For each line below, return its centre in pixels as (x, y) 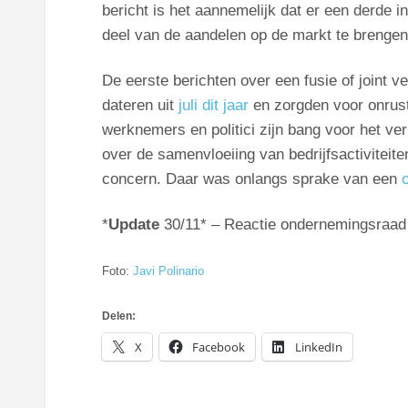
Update (133, 224)
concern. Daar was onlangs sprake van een (251, 179)
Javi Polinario (168, 270)
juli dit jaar (213, 106)
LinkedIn (318, 347)
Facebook (218, 347)
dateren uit (140, 106)
